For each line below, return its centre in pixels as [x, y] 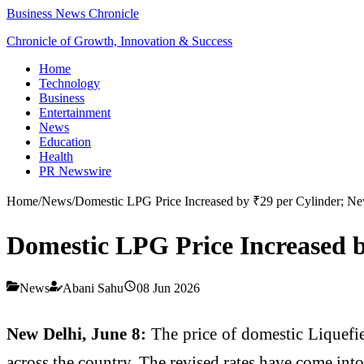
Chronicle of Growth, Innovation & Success [119, 41]
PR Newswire [75, 171]
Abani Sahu [93, 288]
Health [56, 156]
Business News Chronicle [73, 13]
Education [65, 142]
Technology [69, 83]
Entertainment [75, 113]
